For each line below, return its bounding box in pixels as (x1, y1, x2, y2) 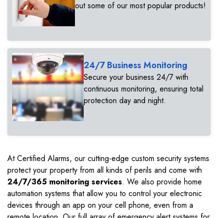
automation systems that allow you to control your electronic (7, 188, 202, 200)
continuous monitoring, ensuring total (84, 83, 204, 95)
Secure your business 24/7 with (84, 72, 189, 83)
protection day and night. (84, 95, 166, 107)
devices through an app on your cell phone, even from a (7, 200, 193, 211)
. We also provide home (122, 176, 202, 188)
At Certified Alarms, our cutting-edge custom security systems (7, 153, 209, 164)
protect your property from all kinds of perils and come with (7, 164, 202, 176)
